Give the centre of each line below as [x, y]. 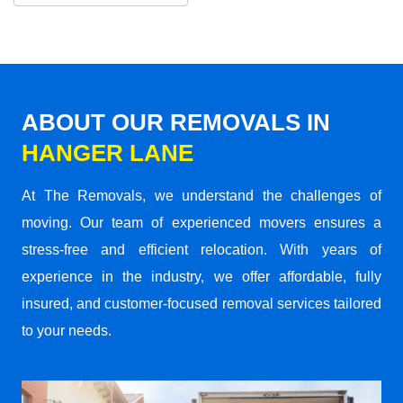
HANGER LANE [107, 152]
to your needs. [67, 330]
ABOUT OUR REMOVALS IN [176, 122]
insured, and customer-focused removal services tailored [201, 303]
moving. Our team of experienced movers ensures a [201, 222]
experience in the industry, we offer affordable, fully [201, 276]
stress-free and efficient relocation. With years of [201, 249]
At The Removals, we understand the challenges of [201, 195]
